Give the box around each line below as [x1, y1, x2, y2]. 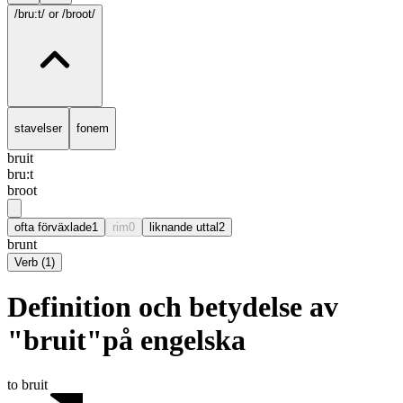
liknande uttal [149, 219, 219, 234]
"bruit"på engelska [7, 324, 246, 357]
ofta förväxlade [14, 219, 92, 234]
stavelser [14, 121, 62, 136]
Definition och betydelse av [7, 291, 338, 324]
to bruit [7, 376, 48, 392]
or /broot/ [49, 7, 95, 21]
